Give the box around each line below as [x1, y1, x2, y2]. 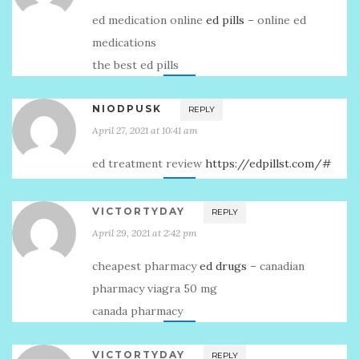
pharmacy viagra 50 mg [92, 281, 217, 296]
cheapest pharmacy [92, 259, 200, 273]
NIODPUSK [92, 103, 162, 115]
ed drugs [200, 259, 247, 273]
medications [92, 35, 156, 50]
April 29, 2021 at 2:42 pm [92, 227, 197, 239]
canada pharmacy [92, 304, 183, 318]
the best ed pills [92, 58, 179, 72]
